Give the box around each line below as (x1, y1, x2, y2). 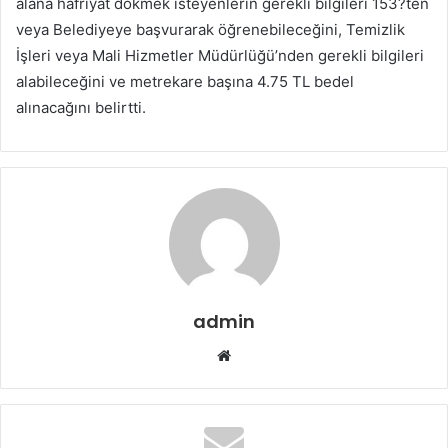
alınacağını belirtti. (16, 98, 146, 117)
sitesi (230, 369, 268, 388)
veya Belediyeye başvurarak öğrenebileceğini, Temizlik (16, 20, 405, 39)
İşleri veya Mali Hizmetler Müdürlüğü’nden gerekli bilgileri (16, 46, 424, 65)
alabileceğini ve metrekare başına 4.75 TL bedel (16, 72, 354, 91)
